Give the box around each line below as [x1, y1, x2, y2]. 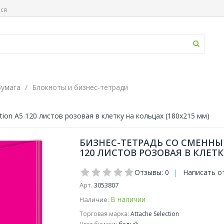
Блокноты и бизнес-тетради [32, 82, 128, 92]
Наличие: [79, 195, 109, 204]
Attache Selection [128, 209, 179, 218]
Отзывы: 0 [134, 167, 169, 177]
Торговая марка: [79, 209, 129, 218]
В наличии [110, 194, 145, 204]
